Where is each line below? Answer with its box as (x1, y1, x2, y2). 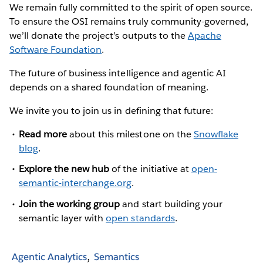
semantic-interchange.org (19, 177, 132, 190)
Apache (187, 29, 221, 42)
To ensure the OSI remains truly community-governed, (9, 15, 248, 28)
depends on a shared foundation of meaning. (9, 81, 208, 94)
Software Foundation (9, 43, 102, 56)
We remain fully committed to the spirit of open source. (9, 1, 253, 14)
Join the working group (19, 197, 120, 210)
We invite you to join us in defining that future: (9, 104, 213, 117)
